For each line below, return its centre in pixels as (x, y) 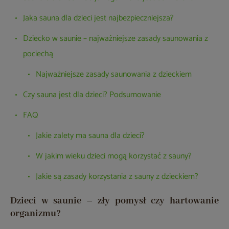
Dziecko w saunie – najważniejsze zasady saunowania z (116, 39)
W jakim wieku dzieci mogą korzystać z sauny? (114, 156)
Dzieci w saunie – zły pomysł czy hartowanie (114, 201)
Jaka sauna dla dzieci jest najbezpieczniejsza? (98, 18)
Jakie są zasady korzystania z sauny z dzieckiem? (117, 177)
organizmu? (36, 214)
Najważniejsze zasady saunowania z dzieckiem (114, 75)
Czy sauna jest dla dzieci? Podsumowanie (92, 95)
